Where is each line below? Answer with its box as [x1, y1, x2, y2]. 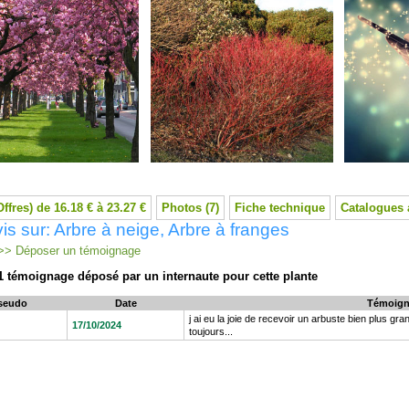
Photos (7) [162, 201, 219, 215]
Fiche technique [235, 201, 325, 215]
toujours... [189, 326, 233, 337]
